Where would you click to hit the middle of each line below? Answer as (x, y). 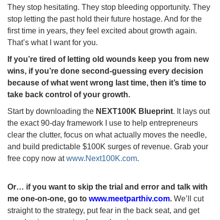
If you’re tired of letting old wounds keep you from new (108, 59)
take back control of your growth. (69, 94)
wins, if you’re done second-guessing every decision (105, 71)
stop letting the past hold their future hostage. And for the (105, 19)
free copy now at (37, 158)
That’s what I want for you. (53, 42)
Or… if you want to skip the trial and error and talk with (108, 187)
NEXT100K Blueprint (134, 111)
